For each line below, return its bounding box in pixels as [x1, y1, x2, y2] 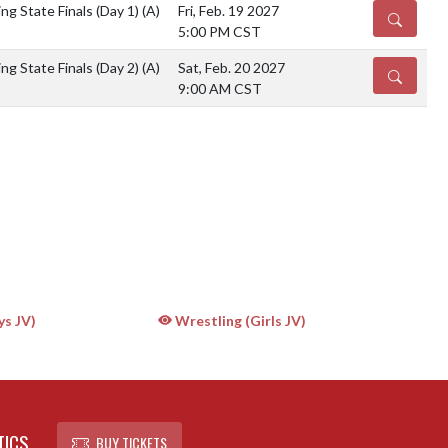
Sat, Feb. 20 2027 [178, 59, 285, 76]
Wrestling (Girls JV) [171, 311, 306, 329]
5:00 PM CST [178, 23, 261, 40]
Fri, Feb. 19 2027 [178, 2, 279, 19]
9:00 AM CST [178, 80, 262, 97]
